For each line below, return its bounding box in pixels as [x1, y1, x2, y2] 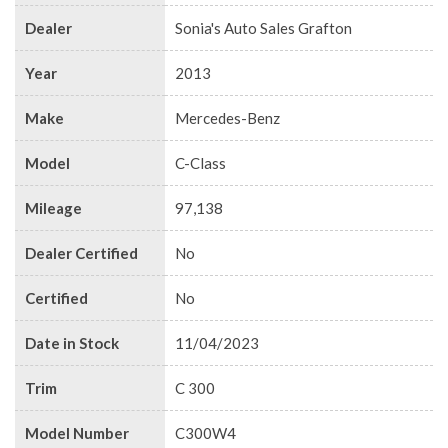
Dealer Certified [25, 243, 138, 262]
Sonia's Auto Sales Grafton [175, 18, 352, 37]
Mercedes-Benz [175, 108, 280, 127]
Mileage [25, 198, 82, 217]
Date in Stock [25, 333, 119, 352]
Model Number [25, 423, 129, 442]
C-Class [175, 153, 226, 172]
